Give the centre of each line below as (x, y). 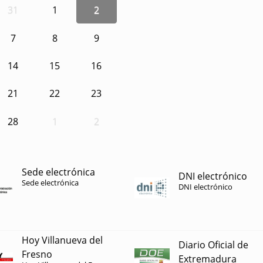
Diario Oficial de (213, 245)
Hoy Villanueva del (62, 240)
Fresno (37, 254)
